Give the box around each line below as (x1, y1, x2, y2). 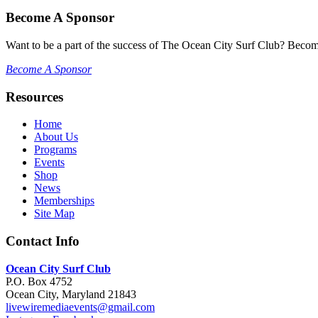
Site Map (34, 207, 75, 220)
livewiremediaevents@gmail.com (6, 300, 155, 313)
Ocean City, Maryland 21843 (6, 287, 136, 300)
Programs (34, 143, 77, 156)
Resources (6, 89, 63, 104)
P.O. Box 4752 (6, 275, 72, 287)
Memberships (34, 194, 94, 207)
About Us (34, 131, 78, 143)
